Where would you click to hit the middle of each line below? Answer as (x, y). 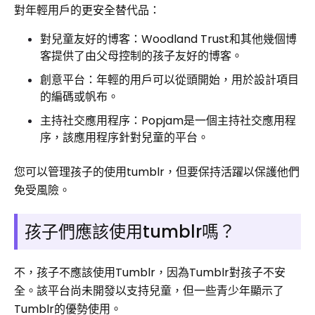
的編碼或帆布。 (79, 97)
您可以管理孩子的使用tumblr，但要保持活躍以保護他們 (157, 172)
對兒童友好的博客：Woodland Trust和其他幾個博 (168, 39)
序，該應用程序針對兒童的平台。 (124, 137)
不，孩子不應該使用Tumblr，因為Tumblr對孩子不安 (150, 272)
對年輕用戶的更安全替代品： (87, 10)
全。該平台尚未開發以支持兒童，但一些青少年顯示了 (149, 291)
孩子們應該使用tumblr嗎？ (130, 232)
